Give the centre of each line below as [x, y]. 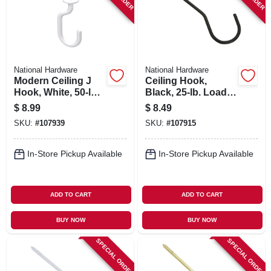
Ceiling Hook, [176, 80]
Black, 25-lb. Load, [187, 92]
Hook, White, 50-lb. [56, 92]
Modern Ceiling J [52, 80]
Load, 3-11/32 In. [51, 103]
